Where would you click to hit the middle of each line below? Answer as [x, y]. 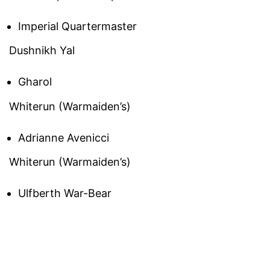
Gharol [35, 82]
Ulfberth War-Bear [65, 193]
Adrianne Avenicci [64, 137]
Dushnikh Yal [42, 51]
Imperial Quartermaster [77, 26]
